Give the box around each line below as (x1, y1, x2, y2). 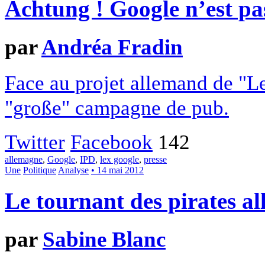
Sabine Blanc (43, 227, 166, 252)
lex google (100, 154, 139, 165)
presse (144, 154, 167, 165)
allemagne (5, 154, 43, 165)
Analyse (58, 165, 89, 176)
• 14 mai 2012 (91, 165, 144, 176)
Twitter (5, 130, 65, 154)
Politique (23, 165, 56, 176)
